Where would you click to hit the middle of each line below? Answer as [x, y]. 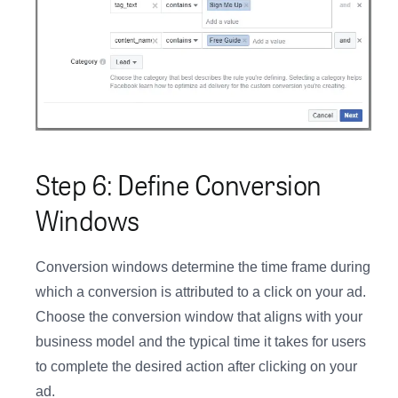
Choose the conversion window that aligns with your [199, 316]
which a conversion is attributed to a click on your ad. [201, 291]
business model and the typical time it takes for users [201, 341]
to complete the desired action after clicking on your [196, 366]
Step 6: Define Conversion [179, 183]
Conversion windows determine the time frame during [203, 267]
